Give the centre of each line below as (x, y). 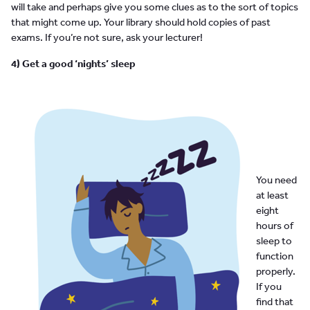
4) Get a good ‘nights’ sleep (73, 64)
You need (276, 180)
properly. (275, 271)
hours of (274, 226)
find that (274, 302)
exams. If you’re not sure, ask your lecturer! (107, 37)
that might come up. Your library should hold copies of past (141, 22)
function (274, 256)
